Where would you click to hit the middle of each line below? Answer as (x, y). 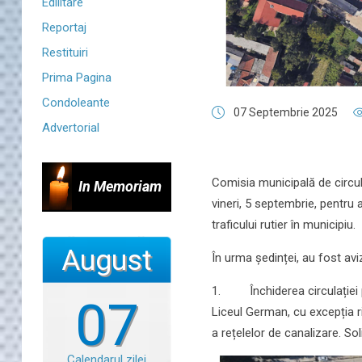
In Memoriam (120, 186)
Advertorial (71, 128)
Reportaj (64, 27)
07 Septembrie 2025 (286, 112)
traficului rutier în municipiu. (284, 224)
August (107, 261)
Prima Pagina (77, 78)
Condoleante (76, 103)
